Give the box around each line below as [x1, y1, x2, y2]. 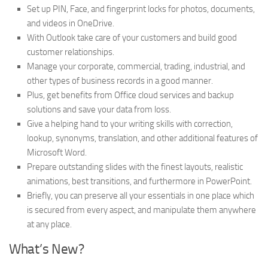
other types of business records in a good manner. [27, 75, 213, 87]
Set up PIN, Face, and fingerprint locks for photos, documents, [27, 4, 255, 15]
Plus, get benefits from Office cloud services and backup [27, 90, 234, 101]
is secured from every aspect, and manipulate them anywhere [27, 205, 256, 216]
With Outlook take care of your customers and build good [27, 32, 237, 44]
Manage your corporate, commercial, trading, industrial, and [27, 61, 245, 72]
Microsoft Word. [27, 147, 87, 159]
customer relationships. [27, 47, 114, 58]
